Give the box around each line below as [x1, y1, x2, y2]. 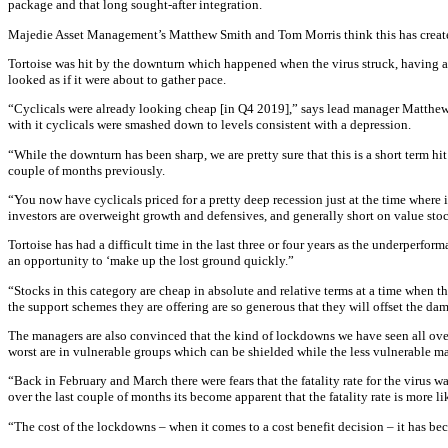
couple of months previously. [8, 162, 165, 178]
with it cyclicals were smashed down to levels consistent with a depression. [8, 117, 411, 133]
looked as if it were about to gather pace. [8, 72, 226, 87]
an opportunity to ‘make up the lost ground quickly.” [8, 253, 294, 269]
